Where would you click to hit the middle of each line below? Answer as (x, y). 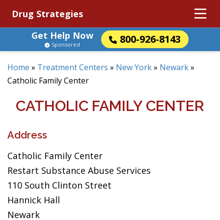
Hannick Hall (34, 200)
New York (134, 67)
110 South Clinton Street (59, 185)
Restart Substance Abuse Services (79, 170)
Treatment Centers (73, 67)
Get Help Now (62, 35)
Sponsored (66, 44)
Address (27, 135)
